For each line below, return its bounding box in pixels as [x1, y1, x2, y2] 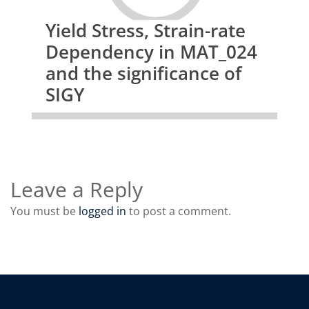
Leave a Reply [10, 175, 143, 204]
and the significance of [45, 60, 241, 86]
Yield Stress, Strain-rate [45, 17, 246, 43]
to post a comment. [126, 203, 231, 219]
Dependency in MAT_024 [45, 39, 257, 64]
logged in [79, 203, 126, 219]
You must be [10, 203, 79, 219]
